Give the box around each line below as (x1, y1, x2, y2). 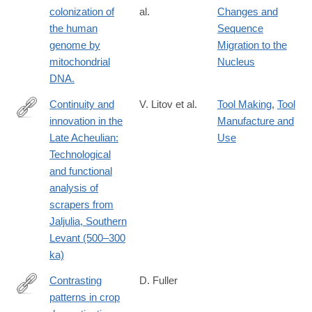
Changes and (217, 6, 278, 18)
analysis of (49, 182, 98, 194)
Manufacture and (217, 115, 294, 127)
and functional (49, 165, 112, 178)
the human (49, 22, 97, 35)
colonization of (49, 6, 114, 18)
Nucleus (217, 56, 255, 68)
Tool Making (217, 98, 272, 111)
